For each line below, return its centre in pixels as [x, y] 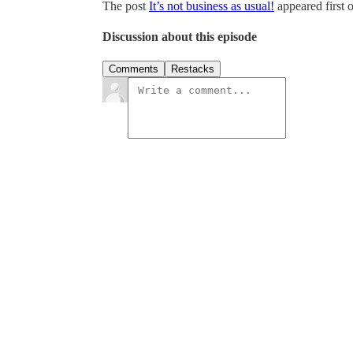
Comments [134, 69]
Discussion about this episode [180, 37]
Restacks [193, 69]
